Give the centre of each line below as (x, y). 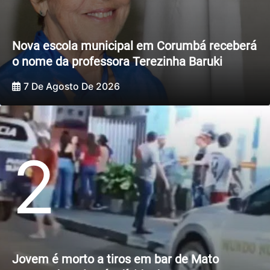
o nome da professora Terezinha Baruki (117, 62)
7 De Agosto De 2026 (72, 86)
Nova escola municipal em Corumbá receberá (134, 46)
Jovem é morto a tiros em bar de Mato (115, 259)
